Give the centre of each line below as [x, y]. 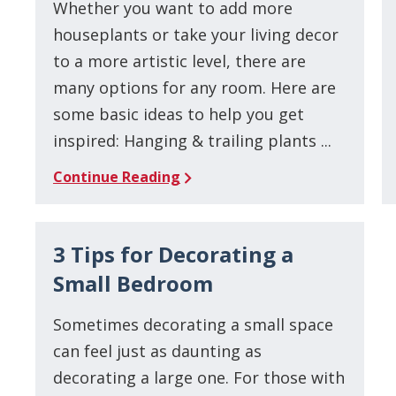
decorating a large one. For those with [199, 377]
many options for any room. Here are [195, 87]
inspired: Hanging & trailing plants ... [193, 140]
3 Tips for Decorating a [174, 254]
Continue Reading [117, 176]
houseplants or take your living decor [196, 34]
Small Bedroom [133, 283]
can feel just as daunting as [158, 350]
